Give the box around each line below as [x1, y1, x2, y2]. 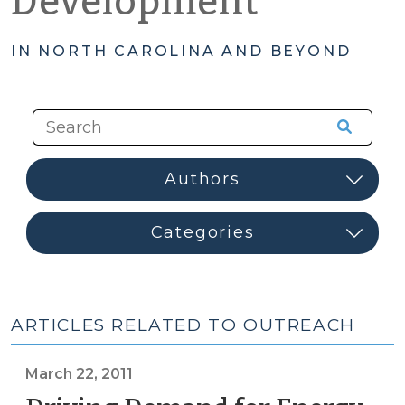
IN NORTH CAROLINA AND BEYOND [11, 42, 352, 60]
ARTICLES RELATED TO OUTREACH [11, 315, 355, 335]
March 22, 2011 [25, 365, 133, 382]
